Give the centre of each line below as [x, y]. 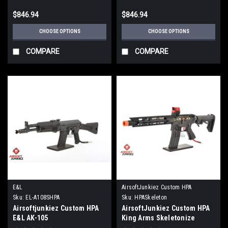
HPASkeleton [151, 197]
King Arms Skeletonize [159, 218]
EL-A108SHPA [42, 197]
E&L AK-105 [31, 218]
